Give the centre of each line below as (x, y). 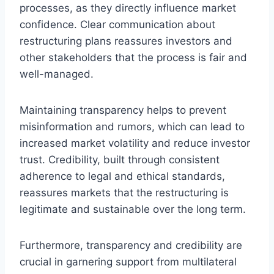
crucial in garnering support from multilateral (128, 261)
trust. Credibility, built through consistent (120, 159)
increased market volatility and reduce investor (135, 143)
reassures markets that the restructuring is (124, 192)
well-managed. (57, 74)
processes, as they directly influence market (128, 8)
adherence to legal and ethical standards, (122, 176)
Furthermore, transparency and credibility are (131, 245)
